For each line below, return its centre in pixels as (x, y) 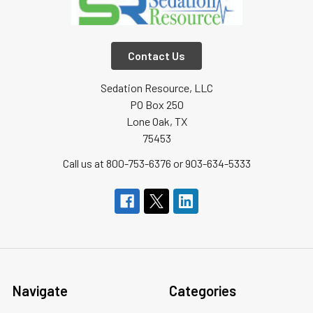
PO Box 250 (156, 104)
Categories (203, 291)
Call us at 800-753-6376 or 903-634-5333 (156, 163)
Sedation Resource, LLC (156, 88)
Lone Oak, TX (156, 121)
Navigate (40, 291)
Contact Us (156, 56)
